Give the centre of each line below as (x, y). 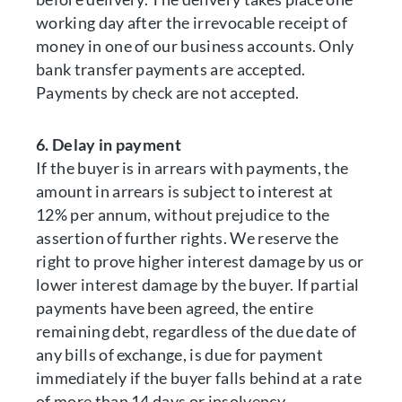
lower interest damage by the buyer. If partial (198, 284)
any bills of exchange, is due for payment (180, 354)
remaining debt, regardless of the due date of (197, 331)
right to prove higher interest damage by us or (200, 261)
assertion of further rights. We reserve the (188, 238)
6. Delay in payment (109, 144)
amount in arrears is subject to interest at (185, 191)
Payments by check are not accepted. (169, 92)
